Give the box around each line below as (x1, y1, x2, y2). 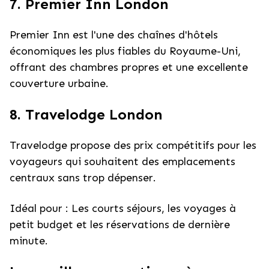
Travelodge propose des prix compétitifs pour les (10, 139, 256, 152)
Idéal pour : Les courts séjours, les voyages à (10, 202, 236, 215)
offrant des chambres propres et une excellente (10, 61, 248, 74)
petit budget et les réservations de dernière (10, 218, 230, 231)
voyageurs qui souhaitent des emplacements (10, 155, 235, 168)
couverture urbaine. (10, 77, 109, 90)
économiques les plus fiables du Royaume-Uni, (10, 44, 241, 58)
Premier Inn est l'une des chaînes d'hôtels (10, 28, 218, 41)
